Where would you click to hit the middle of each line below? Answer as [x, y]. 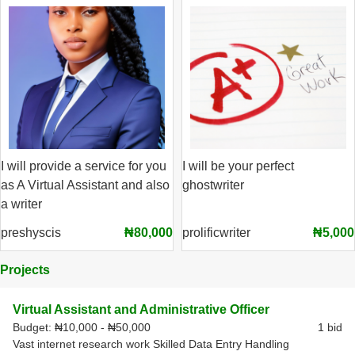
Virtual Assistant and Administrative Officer [141, 309]
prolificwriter [216, 233]
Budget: [34, 327]
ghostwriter [213, 185]
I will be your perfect [238, 166]
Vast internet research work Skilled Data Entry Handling [151, 344]
